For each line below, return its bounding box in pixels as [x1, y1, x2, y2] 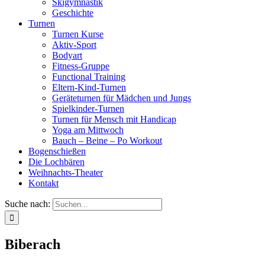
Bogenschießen [28, 146, 86, 156]
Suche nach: [5, 199, 50, 209]
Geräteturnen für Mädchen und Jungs [52, 93, 191, 103]
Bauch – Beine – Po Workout [52, 135, 162, 146]
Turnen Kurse [52, 29, 104, 39]
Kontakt [28, 178, 59, 188]
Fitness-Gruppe [52, 61, 109, 71]
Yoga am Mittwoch [52, 125, 124, 135]
